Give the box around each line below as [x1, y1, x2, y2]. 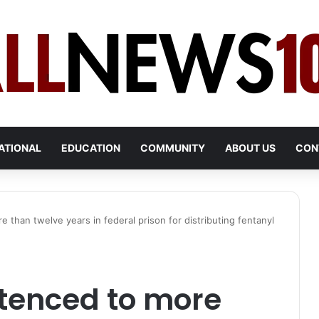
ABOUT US [225, 142, 276, 154]
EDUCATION [61, 142, 120, 154]
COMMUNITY [140, 142, 205, 154]
